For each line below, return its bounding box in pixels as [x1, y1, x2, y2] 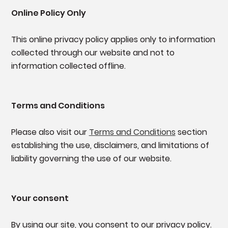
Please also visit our [11, 126, 89, 138]
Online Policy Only [11, 7, 86, 19]
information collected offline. [11, 60, 126, 72]
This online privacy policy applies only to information [11, 34, 215, 46]
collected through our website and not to [11, 47, 175, 59]
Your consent [11, 192, 69, 205]
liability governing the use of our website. [11, 153, 172, 165]
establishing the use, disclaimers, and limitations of [11, 139, 209, 152]
